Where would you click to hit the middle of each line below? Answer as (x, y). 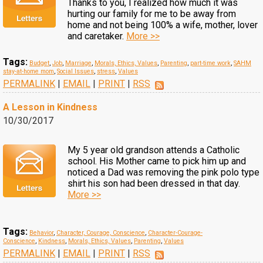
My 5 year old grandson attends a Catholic (154, 150)
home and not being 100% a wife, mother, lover (163, 25)
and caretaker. (97, 36)
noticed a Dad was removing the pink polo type (163, 172)
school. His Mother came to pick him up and (157, 161)
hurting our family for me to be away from (152, 14)
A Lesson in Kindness (50, 107)
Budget (39, 63)
